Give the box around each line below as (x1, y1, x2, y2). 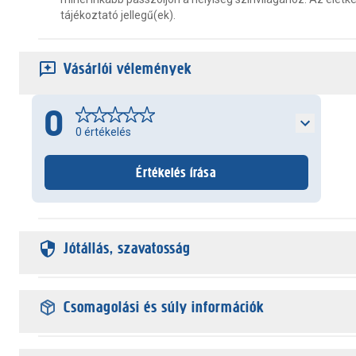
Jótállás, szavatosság (64, 239, 191, 257)
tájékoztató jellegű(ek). (60, 9, 176, 21)
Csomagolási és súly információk (64, 298, 264, 316)
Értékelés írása (135, 164, 218, 181)
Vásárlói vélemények (64, 60, 192, 78)
